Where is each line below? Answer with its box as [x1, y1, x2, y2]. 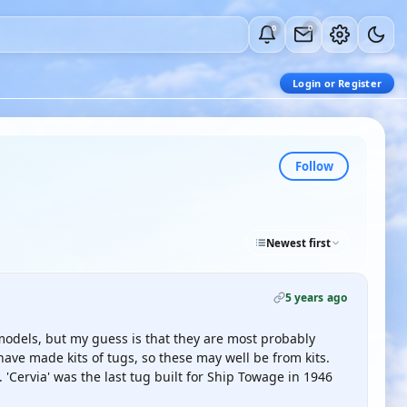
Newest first [266, 235, 331, 250]
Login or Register [293, 76, 382, 90]
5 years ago [284, 290, 347, 305]
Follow [294, 157, 333, 174]
